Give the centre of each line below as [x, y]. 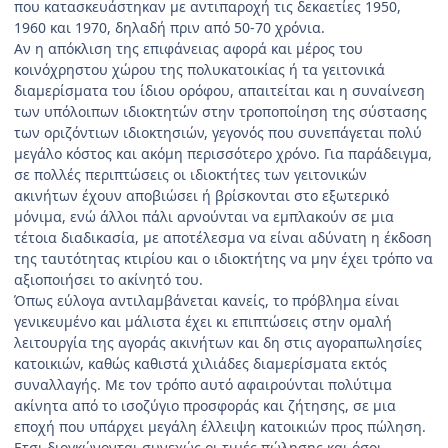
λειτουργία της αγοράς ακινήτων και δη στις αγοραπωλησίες [218, 342]
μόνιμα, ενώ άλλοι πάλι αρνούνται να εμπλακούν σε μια [204, 216]
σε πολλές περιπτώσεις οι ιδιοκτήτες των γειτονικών [190, 174]
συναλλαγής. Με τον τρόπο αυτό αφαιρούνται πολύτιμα [203, 384]
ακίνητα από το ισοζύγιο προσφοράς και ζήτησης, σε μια [205, 405]
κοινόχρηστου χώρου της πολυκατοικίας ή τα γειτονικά [199, 69]
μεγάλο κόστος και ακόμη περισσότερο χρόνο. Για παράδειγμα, [223, 153]
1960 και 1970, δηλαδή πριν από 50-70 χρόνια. [169, 27]
